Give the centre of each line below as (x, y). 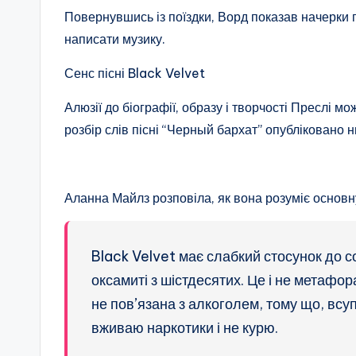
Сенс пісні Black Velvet (135, 74)
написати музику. (115, 39)
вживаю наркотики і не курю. (185, 328)
